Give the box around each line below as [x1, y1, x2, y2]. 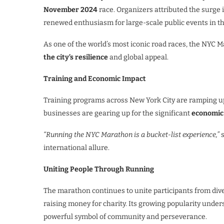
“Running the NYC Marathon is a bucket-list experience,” [43, 130, 219, 139]
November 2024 [43, 5, 97, 14]
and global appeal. [108, 53, 168, 61]
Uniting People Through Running [43, 165, 154, 173]
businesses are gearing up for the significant [43, 109, 191, 117]
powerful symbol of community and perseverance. [43, 212, 207, 221]
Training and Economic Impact [43, 74, 146, 83]
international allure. [43, 143, 109, 152]
